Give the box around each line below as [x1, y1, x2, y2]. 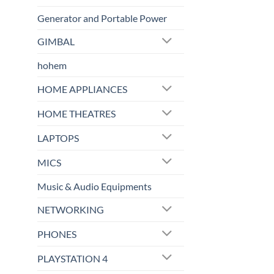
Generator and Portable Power [37, 12, 167, 24]
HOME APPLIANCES [37, 83, 127, 95]
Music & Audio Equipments [37, 180, 152, 192]
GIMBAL [37, 35, 75, 48]
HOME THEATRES [37, 108, 116, 119]
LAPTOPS [37, 131, 79, 144]
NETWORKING [37, 204, 104, 216]
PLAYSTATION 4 [37, 252, 108, 264]
